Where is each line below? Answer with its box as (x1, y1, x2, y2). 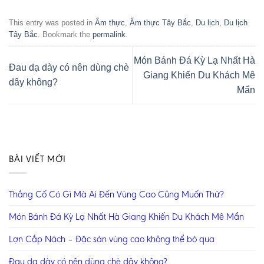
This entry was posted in (9, 18, 95, 27)
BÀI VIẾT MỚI (9, 153, 66, 164)
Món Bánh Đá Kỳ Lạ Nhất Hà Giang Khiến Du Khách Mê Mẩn (9, 211, 244, 223)
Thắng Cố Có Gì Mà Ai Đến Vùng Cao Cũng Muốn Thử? (9, 189, 224, 200)
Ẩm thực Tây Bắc (130, 18, 191, 27)
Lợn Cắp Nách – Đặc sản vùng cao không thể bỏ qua (9, 233, 214, 245)
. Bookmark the (38, 29, 93, 39)
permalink (93, 29, 126, 39)
